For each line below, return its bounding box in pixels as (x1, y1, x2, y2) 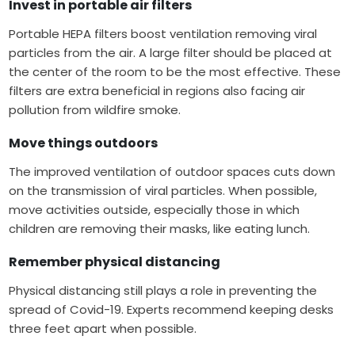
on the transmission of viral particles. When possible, (9, 182, 318, 200)
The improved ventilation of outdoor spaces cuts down (9, 163, 336, 181)
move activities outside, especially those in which (9, 201, 300, 219)
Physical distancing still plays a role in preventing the (9, 282, 318, 300)
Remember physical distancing (9, 253, 223, 272)
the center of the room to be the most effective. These (9, 63, 342, 81)
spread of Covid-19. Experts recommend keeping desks (9, 301, 334, 319)
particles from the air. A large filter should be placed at (9, 44, 333, 62)
